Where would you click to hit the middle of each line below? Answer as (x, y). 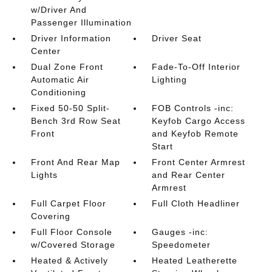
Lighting (170, 80)
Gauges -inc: (180, 232)
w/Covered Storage (73, 245)
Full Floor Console (71, 232)
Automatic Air (60, 80)
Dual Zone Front (67, 67)
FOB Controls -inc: (193, 108)
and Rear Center (189, 175)
